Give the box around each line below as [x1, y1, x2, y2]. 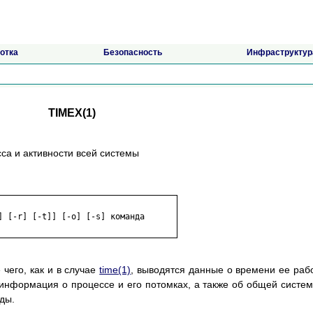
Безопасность [103, 48, 162, 58]
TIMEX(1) [48, 107, 96, 119]
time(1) [99, 264, 131, 276]
